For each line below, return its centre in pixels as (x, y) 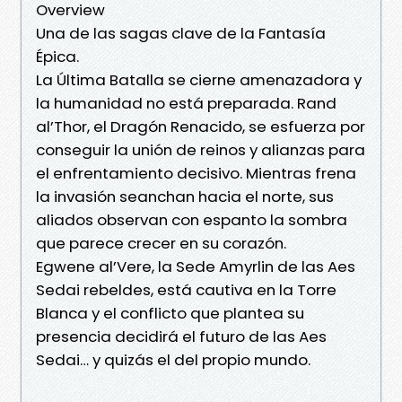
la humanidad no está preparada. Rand (186, 103)
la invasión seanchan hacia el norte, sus (185, 196)
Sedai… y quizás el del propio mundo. (173, 359)
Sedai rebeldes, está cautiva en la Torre (186, 289)
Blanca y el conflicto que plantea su (170, 313)
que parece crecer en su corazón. (161, 243)
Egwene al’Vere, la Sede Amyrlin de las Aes (196, 266)
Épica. (57, 56)
